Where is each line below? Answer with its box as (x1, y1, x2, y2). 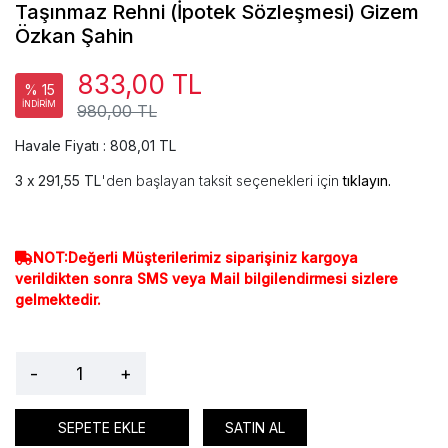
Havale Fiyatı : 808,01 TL (15, 137, 176, 155)
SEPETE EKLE (58, 418, 146, 436)
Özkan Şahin (15, 24, 134, 49)
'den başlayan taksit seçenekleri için (101, 172, 343, 190)
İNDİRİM (22, 98, 56, 110)
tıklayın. (343, 172, 391, 190)
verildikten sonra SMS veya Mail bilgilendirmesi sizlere (15, 270, 398, 288)
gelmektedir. (15, 291, 101, 309)
